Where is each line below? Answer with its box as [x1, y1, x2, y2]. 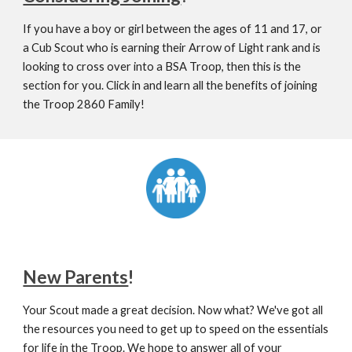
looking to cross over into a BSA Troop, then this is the [23, 59, 302, 73]
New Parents [23, 266, 129, 288]
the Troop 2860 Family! [23, 97, 145, 111]
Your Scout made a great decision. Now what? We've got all [23, 302, 324, 317]
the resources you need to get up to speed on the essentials [23, 321, 329, 335]
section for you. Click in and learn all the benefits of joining [23, 78, 318, 92]
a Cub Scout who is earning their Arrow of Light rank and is [23, 40, 321, 54]
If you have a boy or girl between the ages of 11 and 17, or [23, 21, 323, 35]
